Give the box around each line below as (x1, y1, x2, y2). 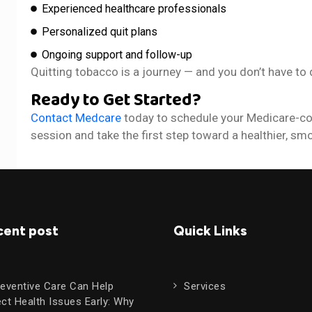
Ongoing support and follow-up (42, 47, 193, 61)
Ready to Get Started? (31, 86, 202, 114)
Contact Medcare (31, 110, 122, 125)
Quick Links (173, 222, 247, 239)
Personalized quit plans (42, 24, 158, 38)
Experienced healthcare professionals (42, 1, 227, 15)
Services (184, 279, 226, 292)
